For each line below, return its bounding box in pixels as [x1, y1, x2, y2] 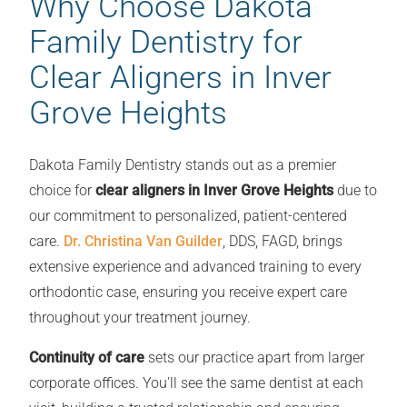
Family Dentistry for [29, 24, 303, 61]
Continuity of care [29, 349, 144, 367]
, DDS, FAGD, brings [223, 233, 342, 251]
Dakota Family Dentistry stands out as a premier [29, 156, 336, 174]
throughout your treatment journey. [29, 309, 251, 327]
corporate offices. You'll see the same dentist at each [29, 374, 363, 392]
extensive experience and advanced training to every [29, 258, 362, 276]
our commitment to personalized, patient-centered [29, 207, 347, 225]
